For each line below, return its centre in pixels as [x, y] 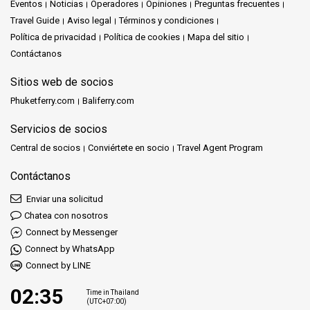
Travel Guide [35, 20]
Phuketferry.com [43, 100]
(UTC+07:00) [106, 301]
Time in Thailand [112, 292]
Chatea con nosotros [66, 215]
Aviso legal [89, 20]
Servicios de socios [59, 129]
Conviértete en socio [129, 147]
